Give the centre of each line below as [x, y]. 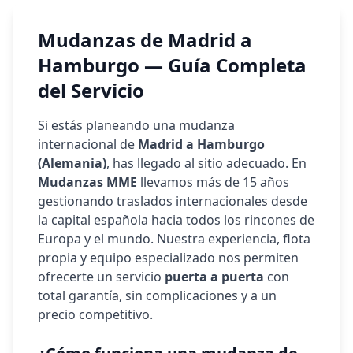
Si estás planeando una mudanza [136, 125]
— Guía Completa [223, 65]
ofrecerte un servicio [101, 277]
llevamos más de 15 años [213, 182]
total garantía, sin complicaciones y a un [157, 295]
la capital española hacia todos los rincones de [176, 220]
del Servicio [91, 90]
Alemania [72, 163]
